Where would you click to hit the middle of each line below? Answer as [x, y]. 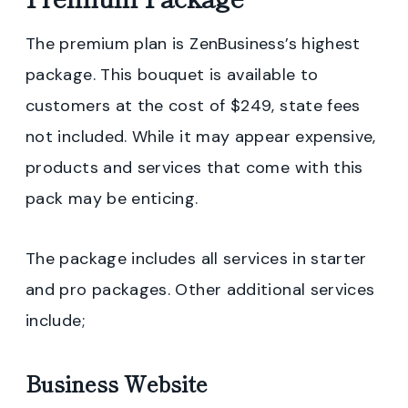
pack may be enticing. [112, 198]
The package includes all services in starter [196, 258]
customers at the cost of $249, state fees [193, 105]
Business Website [117, 382]
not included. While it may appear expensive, [201, 136]
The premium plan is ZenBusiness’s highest [193, 43]
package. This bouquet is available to [172, 74]
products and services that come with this [194, 167]
